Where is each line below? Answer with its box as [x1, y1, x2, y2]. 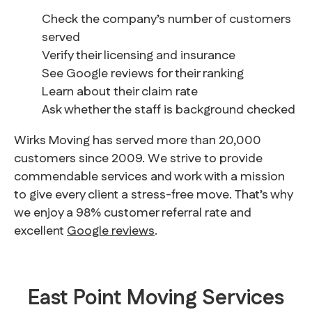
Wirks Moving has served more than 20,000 [14, 132, 261, 150]
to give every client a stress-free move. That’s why [14, 186, 292, 205]
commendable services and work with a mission [14, 168, 285, 187]
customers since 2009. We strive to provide [14, 150, 263, 169]
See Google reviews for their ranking [42, 65, 244, 84]
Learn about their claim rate [42, 83, 198, 102]
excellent [14, 222, 67, 241]
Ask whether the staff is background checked [42, 101, 295, 120]
